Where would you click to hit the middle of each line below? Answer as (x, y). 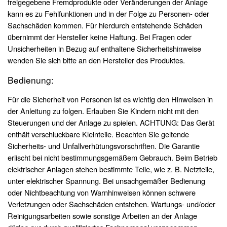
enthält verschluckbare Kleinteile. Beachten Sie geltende (98, 134)
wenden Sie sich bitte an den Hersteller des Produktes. (96, 60)
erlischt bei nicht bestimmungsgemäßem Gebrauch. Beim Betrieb (112, 158)
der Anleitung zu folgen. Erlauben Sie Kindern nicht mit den (103, 111)
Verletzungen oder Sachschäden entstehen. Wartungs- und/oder (111, 204)
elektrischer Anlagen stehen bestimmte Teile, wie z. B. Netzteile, (111, 169)
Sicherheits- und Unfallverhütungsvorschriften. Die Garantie (104, 146)
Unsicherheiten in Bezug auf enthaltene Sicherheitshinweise (104, 49)
